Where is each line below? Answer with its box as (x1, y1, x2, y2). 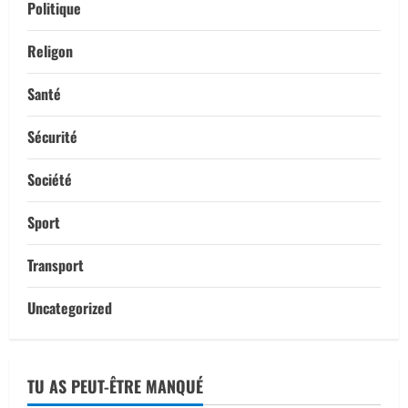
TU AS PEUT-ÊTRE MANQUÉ (27, 374, 203, 399)
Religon (27, 40, 73, 63)
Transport (27, 254, 84, 277)
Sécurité (27, 126, 77, 148)
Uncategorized (27, 297, 112, 320)
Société (27, 168, 72, 191)
